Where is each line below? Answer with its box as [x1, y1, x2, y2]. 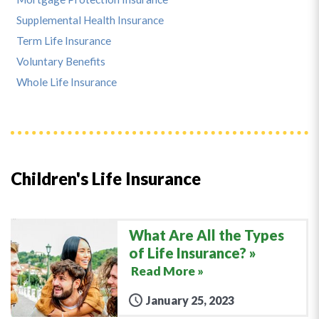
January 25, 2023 [146, 293, 234, 307]
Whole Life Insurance [16, 75, 117, 88]
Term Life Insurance [16, 33, 111, 47]
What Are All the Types [129, 226, 284, 244]
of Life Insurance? [129, 244, 246, 261]
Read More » [131, 263, 204, 278]
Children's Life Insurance [11, 167, 201, 189]
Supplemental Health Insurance [16, 13, 164, 26]
